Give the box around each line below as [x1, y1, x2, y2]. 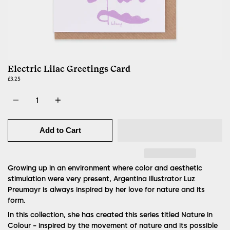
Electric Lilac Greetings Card [8, 63, 130, 74]
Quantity [7, 86, 29, 94]
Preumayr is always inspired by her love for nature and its [8, 186, 205, 194]
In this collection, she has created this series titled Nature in [8, 212, 213, 219]
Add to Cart [39, 125, 81, 135]
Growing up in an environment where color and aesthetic [8, 164, 202, 172]
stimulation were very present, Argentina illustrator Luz [8, 175, 195, 183]
